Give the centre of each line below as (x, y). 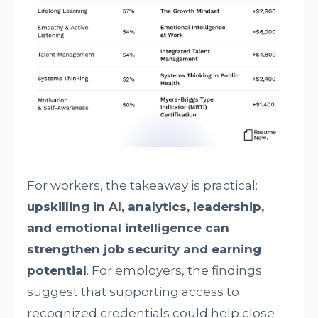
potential (57, 271)
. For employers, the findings (175, 271)
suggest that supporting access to (133, 292)
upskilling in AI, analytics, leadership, (146, 207)
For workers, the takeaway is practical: (143, 186)
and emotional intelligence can (128, 228)
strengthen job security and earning (144, 250)
